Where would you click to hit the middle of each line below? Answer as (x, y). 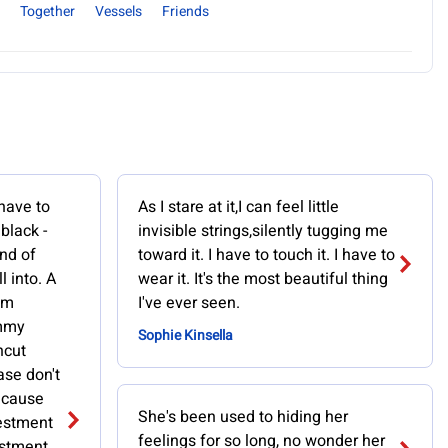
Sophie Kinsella (185, 335)
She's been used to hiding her (242, 417)
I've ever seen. (188, 303)
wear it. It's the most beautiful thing (262, 279)
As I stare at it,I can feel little (238, 207)
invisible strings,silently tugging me (262, 231)
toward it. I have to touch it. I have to (266, 255)
